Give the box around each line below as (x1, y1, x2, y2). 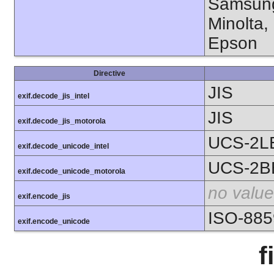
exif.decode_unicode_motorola (18, 166, 125, 176)
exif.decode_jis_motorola (18, 116, 106, 125)
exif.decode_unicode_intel (18, 141, 109, 150)
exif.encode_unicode (18, 217, 90, 226)
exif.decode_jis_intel (18, 91, 89, 100)
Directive (94, 68, 125, 78)
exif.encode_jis (18, 191, 70, 201)
